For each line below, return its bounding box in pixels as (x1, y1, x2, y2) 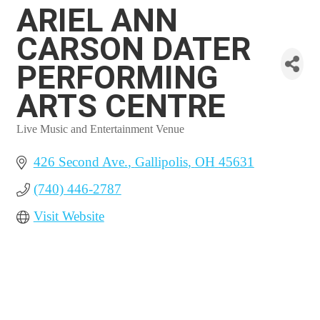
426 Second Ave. (33, 154, 128, 169)
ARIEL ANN (16, 1, 178, 39)
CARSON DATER (16, 30, 251, 68)
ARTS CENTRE (16, 87, 226, 125)
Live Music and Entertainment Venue (16, 123, 184, 135)
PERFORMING (16, 59, 218, 96)
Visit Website (33, 209, 104, 224)
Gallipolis (134, 154, 188, 169)
